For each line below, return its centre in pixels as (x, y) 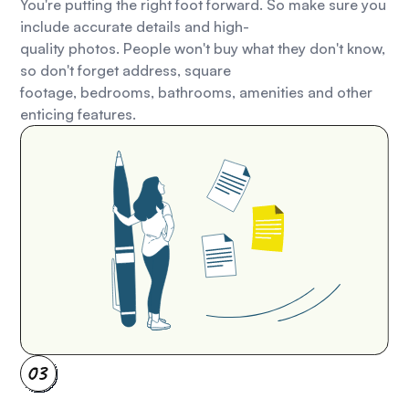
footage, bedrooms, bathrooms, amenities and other (197, 92)
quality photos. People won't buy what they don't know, (203, 48)
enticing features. (79, 114)
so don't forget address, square (126, 70)
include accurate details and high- (135, 26)
